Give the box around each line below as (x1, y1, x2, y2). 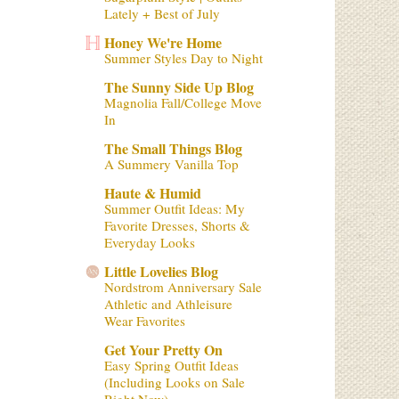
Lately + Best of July (104, 4, 220, 22)
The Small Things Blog (104, 138, 242, 159)
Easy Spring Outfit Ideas (104, 356, 239, 374)
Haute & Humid (104, 183, 201, 203)
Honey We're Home (104, 32, 222, 53)
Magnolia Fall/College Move (104, 94, 262, 111)
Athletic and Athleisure (104, 295, 232, 313)
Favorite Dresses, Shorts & (104, 216, 250, 234)
